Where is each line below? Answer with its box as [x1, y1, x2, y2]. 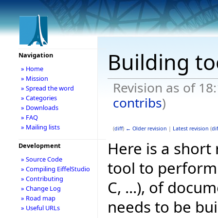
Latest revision [172, 125, 209, 132]
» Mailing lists [20, 123, 60, 131]
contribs [112, 93, 162, 111]
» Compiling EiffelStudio [20, 164, 90, 173]
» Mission [20, 74, 48, 83]
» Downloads [20, 103, 58, 112]
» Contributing [20, 174, 63, 183]
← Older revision [125, 125, 167, 132]
